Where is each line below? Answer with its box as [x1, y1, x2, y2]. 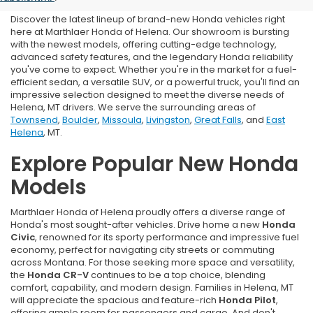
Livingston [146, 113, 190, 127]
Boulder [62, 113, 98, 127]
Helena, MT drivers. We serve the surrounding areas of [10, 101, 256, 115]
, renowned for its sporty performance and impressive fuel [35, 231, 299, 245]
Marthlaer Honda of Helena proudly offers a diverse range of [10, 205, 285, 219]
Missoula [102, 113, 142, 127]
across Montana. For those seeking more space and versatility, [10, 256, 295, 270]
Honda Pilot [219, 293, 276, 307]
